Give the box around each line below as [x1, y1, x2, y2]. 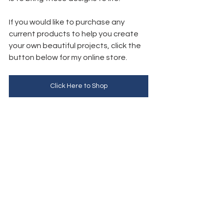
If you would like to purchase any [9, 18, 126, 27]
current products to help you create [9, 30, 140, 38]
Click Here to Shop [50, 82, 108, 90]
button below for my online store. [9, 54, 129, 62]
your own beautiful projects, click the [9, 42, 142, 50]
